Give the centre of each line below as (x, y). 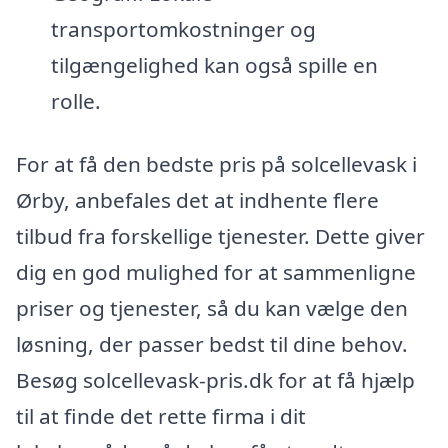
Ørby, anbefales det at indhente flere (197, 200)
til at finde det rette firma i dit (161, 416)
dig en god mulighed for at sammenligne (216, 272)
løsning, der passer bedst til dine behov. (212, 344)
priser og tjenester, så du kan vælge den (212, 308)
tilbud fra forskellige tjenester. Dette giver (220, 236)
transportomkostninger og (183, 28)
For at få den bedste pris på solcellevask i (216, 164)
